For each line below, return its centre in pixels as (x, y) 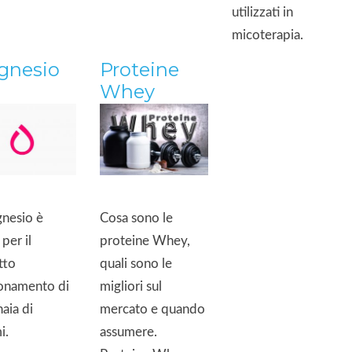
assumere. (128, 332)
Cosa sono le (136, 218)
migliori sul (131, 286)
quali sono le (136, 264)
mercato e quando (152, 309)
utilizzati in (262, 12)
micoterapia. (268, 35)
